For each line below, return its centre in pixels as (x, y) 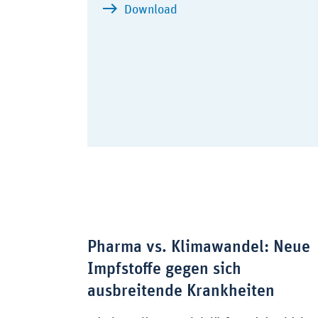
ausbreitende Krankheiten (181, 291)
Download (151, 10)
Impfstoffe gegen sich (164, 269)
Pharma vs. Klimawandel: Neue (199, 247)
